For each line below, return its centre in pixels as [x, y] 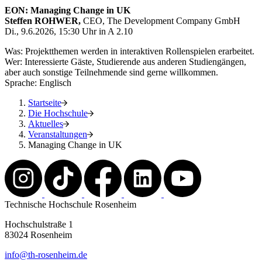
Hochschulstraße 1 [39, 225]
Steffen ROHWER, [44, 21]
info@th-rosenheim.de [46, 255]
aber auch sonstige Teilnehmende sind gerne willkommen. [113, 73]
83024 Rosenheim [38, 235]
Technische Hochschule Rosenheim [70, 205]
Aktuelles [46, 124]
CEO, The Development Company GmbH [162, 21]
